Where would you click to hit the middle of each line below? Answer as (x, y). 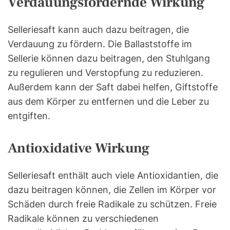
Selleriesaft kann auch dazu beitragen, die (98, 30)
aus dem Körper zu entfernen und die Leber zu (108, 102)
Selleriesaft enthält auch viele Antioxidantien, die (113, 176)
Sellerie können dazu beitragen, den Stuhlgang (109, 59)
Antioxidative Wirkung (79, 148)
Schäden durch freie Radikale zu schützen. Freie (112, 204)
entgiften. (29, 116)
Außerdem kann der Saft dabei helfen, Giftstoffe (113, 87)
